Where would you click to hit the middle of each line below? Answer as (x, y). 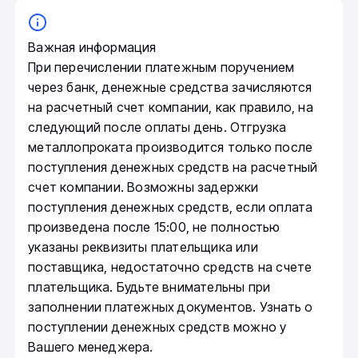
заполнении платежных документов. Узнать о (171, 306)
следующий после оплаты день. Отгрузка (157, 127)
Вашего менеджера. (91, 346)
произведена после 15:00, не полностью (154, 227)
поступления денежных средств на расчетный (173, 167)
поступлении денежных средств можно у (157, 326)
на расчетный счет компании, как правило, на (171, 107)
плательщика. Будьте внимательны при (149, 286)
